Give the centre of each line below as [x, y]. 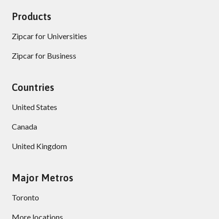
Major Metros [43, 178]
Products [32, 17]
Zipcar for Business [44, 56]
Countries [33, 88]
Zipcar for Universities [49, 36]
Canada [24, 127]
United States [34, 107]
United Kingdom [39, 146]
